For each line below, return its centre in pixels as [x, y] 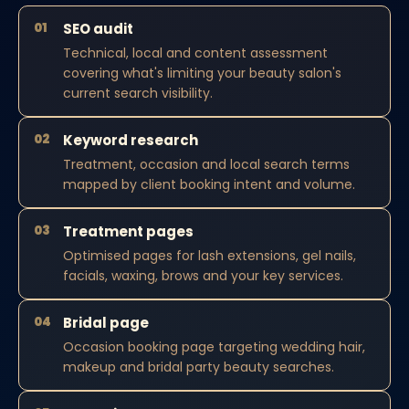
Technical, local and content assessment [195, 53]
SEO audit [98, 29]
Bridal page [106, 323]
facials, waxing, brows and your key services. [203, 276]
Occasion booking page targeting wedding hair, [214, 347]
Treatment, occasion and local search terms [206, 164]
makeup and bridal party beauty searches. [199, 367]
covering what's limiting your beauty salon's [202, 73]
